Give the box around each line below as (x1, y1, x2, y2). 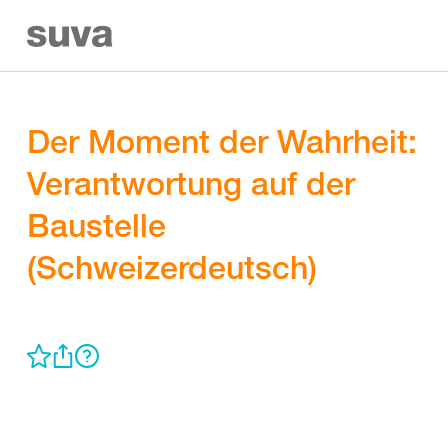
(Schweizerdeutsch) (27, 247, 317, 287)
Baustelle (27, 205, 166, 245)
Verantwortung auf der (27, 163, 355, 203)
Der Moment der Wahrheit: (27, 121, 417, 161)
